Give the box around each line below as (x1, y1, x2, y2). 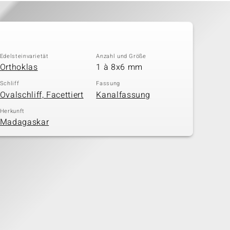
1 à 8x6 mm (96, 61, 143, 74)
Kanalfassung (96, 88, 151, 101)
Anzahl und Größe (96, 51, 146, 61)
